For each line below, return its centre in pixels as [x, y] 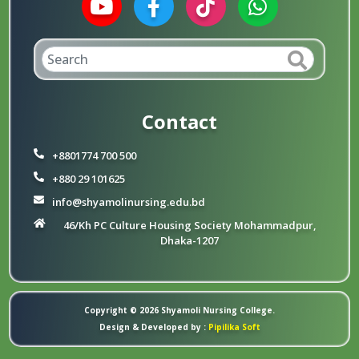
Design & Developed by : [152, 327]
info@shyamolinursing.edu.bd [129, 202]
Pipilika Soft [233, 327]
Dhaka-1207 [190, 241]
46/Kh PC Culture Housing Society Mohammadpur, [190, 226]
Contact [179, 122]
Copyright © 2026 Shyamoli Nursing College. [179, 311]
